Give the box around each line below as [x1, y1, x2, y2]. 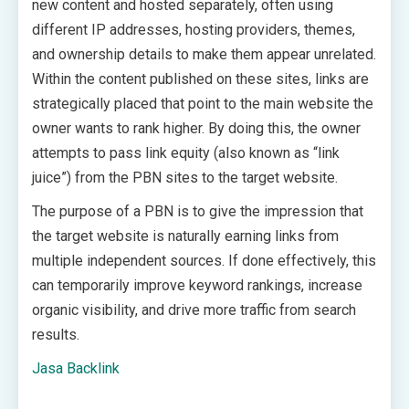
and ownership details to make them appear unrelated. [32, 46, 376, 63]
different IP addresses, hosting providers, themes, [32, 21, 355, 38]
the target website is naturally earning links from [32, 227, 339, 245]
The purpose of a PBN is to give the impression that [32, 203, 363, 220]
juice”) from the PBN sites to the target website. [32, 169, 338, 186]
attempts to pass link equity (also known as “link [32, 144, 340, 162]
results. [32, 326, 79, 343]
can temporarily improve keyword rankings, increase [32, 277, 362, 294]
